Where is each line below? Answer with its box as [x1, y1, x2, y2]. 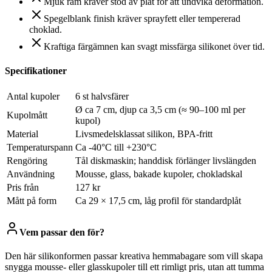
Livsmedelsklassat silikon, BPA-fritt [75, 128, 212, 139]
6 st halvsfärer [75, 90, 129, 101]
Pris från [7, 182, 39, 192]
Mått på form [7, 195, 56, 206]
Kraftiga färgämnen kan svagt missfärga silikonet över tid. [44, 41, 265, 52]
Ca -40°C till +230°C [75, 141, 157, 152]
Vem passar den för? [19, 227, 104, 238]
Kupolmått [7, 109, 47, 120]
